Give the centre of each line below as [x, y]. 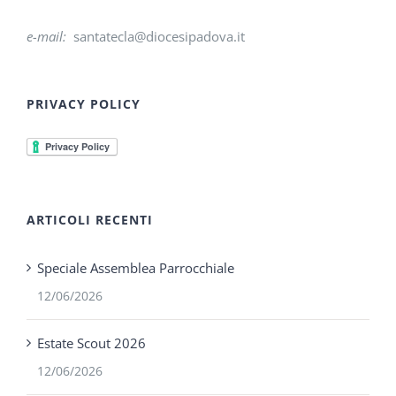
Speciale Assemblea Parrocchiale [136, 268]
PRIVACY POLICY [84, 104]
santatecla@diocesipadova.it [159, 36]
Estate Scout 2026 [91, 343]
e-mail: [50, 36]
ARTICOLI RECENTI [90, 220]
